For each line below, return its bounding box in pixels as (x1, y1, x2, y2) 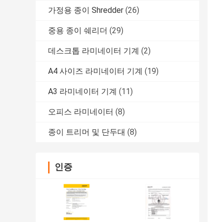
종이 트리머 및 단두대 (48, 127, 125, 137)
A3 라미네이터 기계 (48, 87, 117, 97)
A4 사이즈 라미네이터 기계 (48, 66, 143, 76)
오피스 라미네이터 (48, 107, 113, 117)
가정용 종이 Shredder (48, 5, 123, 15)
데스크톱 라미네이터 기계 (48, 46, 139, 56)
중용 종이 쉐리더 (48, 26, 108, 36)
